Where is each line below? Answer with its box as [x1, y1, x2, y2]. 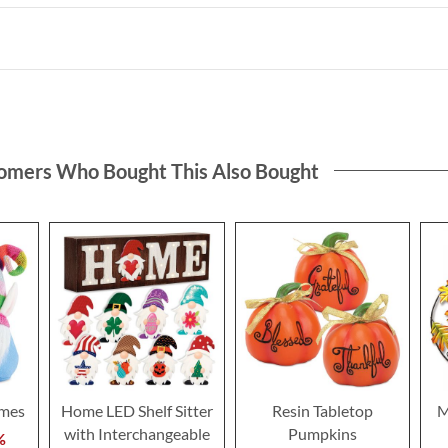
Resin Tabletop [271, 401, 373, 421]
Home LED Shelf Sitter [60, 401, 213, 421]
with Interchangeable [63, 424, 210, 444]
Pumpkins [287, 424, 357, 444]
